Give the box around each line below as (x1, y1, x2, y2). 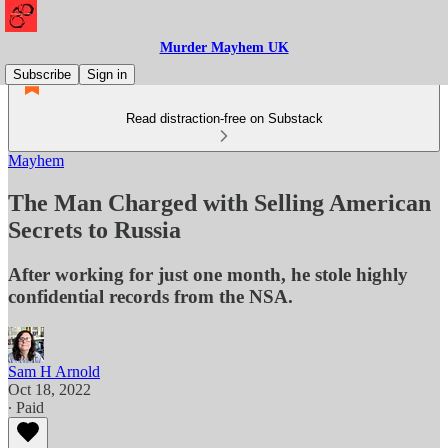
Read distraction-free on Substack (125, 111, 323, 126)
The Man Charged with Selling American (8, 189, 431, 216)
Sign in (87, 67, 127, 82)
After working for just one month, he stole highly (8, 263, 408, 285)
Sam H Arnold (8, 362, 100, 380)
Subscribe (13, 67, 71, 82)
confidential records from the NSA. (8, 285, 293, 307)
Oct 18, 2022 (8, 380, 91, 398)
